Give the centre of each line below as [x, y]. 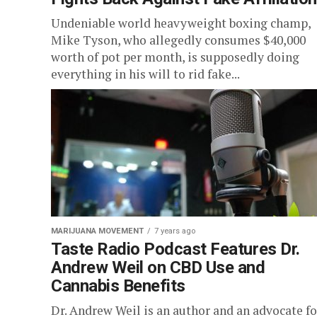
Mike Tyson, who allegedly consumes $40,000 [178, 40]
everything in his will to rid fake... [145, 74]
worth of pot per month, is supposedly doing [175, 57]
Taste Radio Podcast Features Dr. [175, 249]
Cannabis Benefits [118, 286]
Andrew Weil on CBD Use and [158, 267]
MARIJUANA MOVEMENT [97, 231]
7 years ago [175, 231]
